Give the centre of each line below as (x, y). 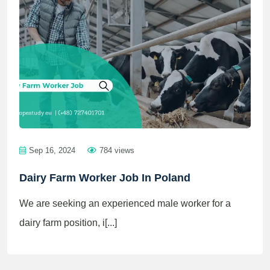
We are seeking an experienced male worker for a (125, 203)
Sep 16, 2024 (52, 150)
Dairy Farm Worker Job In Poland (105, 178)
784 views (117, 150)
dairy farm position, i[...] (68, 223)
